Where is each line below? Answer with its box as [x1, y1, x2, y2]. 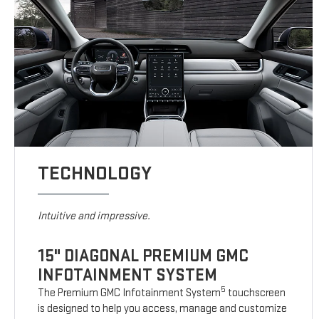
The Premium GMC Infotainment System [38, 286, 221, 300]
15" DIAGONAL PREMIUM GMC [38, 246, 249, 267]
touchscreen [226, 286, 286, 300]
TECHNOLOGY [38, 162, 152, 186]
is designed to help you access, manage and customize [38, 302, 288, 316]
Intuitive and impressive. [38, 209, 151, 224]
